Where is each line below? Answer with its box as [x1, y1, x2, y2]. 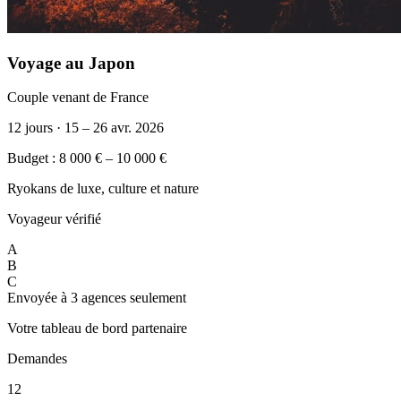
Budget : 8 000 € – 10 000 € [7, 150, 166, 166]
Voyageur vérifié [7, 211, 101, 227]
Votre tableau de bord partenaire [7, 320, 187, 337]
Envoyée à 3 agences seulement [7, 290, 186, 306]
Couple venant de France [7, 90, 149, 106]
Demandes [7, 351, 67, 367]
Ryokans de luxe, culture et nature [7, 181, 199, 197]
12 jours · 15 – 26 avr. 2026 [7, 120, 164, 136]
